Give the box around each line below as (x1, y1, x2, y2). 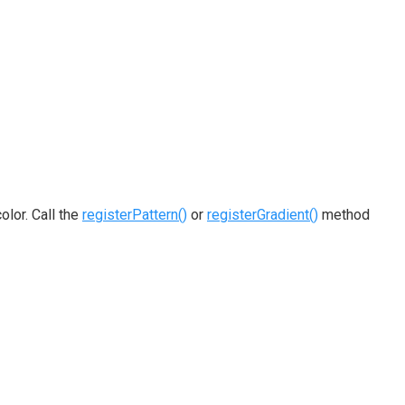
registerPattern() (82, 206, 187, 223)
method (318, 206, 370, 223)
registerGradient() (207, 206, 318, 223)
